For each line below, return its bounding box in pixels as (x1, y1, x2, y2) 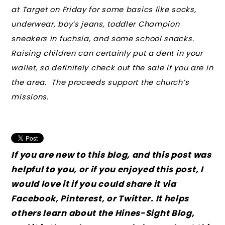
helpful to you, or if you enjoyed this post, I (11, 163, 203, 175)
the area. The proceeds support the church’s (11, 77, 189, 87)
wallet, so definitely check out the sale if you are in (11, 62, 213, 73)
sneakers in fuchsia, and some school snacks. (11, 33, 194, 44)
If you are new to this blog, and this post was (11, 149, 211, 161)
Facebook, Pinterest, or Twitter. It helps (11, 192, 189, 204)
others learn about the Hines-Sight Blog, (11, 207, 195, 219)
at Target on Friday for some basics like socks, (11, 4, 196, 15)
